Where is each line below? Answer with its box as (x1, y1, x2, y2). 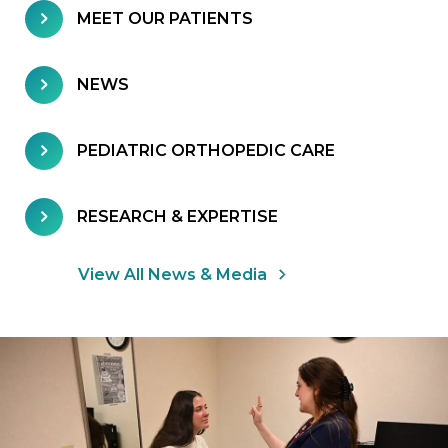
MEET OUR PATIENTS (77, 9, 253, 29)
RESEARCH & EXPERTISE (77, 207, 278, 227)
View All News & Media (78, 264, 267, 284)
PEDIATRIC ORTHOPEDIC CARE (77, 141, 335, 161)
